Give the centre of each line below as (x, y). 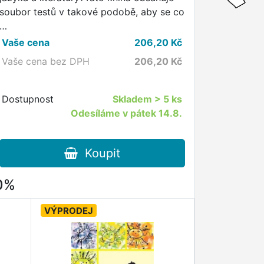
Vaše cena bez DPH (46, 61)
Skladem (133, 99)
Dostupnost (28, 99)
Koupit (99, 153)
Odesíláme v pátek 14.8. (126, 113)
